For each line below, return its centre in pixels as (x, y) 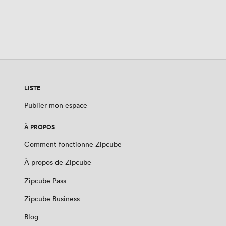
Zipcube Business (52, 199)
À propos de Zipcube (58, 162)
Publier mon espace (56, 105)
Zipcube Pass (45, 181)
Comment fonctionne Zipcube (73, 144)
